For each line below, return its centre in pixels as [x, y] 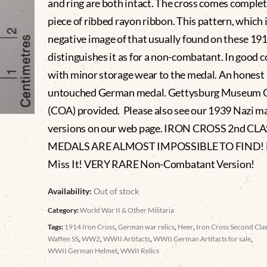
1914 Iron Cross [90, 226]
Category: [64, 210]
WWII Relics [140, 250]
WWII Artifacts [127, 238]
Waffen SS [63, 238]
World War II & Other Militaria [127, 210]
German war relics [147, 226]
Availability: [71, 191]
